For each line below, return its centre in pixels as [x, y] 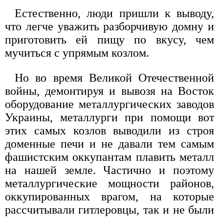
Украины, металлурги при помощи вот [109, 117]
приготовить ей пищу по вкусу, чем [109, 39]
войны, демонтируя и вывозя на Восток [109, 91]
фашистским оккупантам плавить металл [109, 157]
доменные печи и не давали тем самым [109, 143]
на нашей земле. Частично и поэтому [109, 170]
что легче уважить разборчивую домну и [109, 26]
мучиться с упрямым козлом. [77, 53]
